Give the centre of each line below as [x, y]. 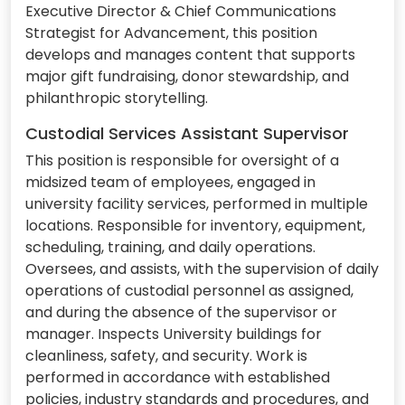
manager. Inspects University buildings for [174, 334]
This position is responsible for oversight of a [182, 161]
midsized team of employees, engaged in [170, 183]
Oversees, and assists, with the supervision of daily [202, 269]
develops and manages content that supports [190, 55]
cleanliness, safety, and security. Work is [166, 356]
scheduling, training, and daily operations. [170, 248]
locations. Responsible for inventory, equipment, [195, 226]
